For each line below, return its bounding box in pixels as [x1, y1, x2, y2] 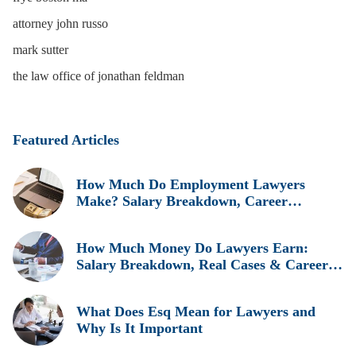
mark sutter [13, 43, 68, 56]
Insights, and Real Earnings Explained [76, 210, 313, 226]
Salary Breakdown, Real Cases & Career [76, 257, 328, 273]
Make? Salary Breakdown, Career [76, 193, 288, 209]
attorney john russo [13, 17, 108, 30]
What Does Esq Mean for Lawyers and [76, 304, 315, 319]
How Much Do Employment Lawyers [76, 176, 305, 192]
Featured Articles [13, 132, 119, 148]
